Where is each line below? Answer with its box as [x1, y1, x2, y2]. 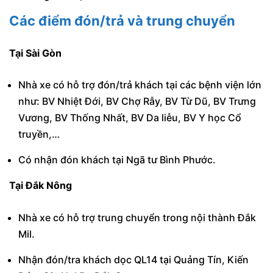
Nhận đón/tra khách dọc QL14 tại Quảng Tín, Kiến [18, 253, 249, 266]
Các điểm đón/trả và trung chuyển [9, 12, 235, 29]
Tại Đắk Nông [9, 179, 72, 192]
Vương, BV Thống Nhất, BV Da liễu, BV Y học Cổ [18, 112, 241, 124]
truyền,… [18, 128, 60, 141]
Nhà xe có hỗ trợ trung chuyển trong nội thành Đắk [18, 211, 256, 224]
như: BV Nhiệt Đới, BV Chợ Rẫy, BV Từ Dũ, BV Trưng [18, 95, 256, 108]
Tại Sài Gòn [9, 46, 62, 59]
